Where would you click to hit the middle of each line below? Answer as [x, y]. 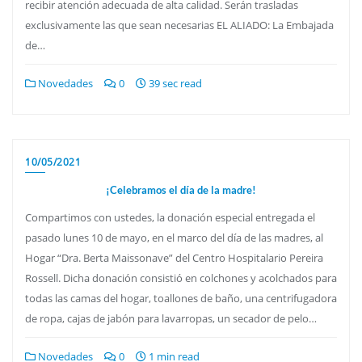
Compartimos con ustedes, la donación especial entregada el [170, 217]
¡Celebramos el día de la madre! [181, 189]
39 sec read [174, 83]
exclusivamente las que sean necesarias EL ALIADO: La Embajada [179, 25]
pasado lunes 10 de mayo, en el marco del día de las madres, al [174, 237]
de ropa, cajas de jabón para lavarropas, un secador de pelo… [171, 318]
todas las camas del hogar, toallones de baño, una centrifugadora [181, 298]
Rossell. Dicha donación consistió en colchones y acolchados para [181, 278]
